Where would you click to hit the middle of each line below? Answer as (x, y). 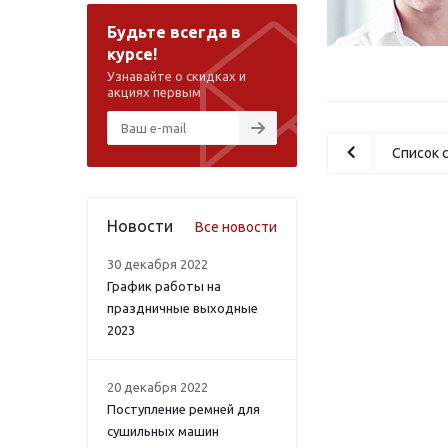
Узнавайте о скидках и (176, 76)
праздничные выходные (182, 308)
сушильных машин (163, 431)
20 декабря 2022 (157, 387)
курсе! (132, 54)
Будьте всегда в (174, 32)
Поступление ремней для (183, 409)
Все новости (236, 227)
